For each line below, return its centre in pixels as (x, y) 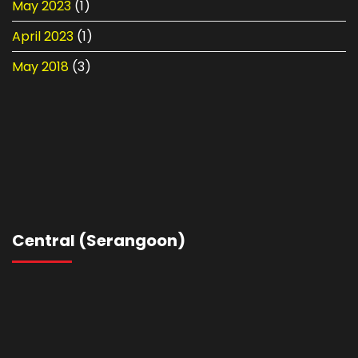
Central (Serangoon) (99, 240)
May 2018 (40, 66)
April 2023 (43, 36)
